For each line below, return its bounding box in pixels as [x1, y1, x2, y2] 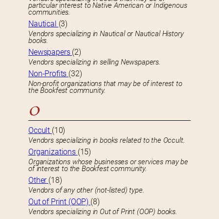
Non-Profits [28, 69, 69, 79]
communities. [28, 8, 71, 17]
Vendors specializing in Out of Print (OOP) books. [28, 207, 177, 217]
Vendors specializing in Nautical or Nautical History [28, 29, 184, 39]
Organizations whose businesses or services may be [28, 157, 188, 167]
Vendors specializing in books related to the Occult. [28, 136, 185, 145]
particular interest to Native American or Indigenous [28, 1, 187, 10]
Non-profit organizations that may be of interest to [28, 79, 182, 88]
